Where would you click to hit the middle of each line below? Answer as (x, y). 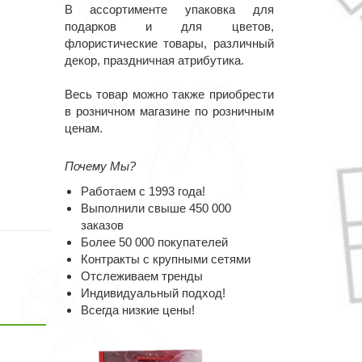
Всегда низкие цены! (137, 310)
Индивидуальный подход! (153, 293)
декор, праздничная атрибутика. (154, 61)
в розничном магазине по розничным (169, 112)
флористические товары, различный (169, 44)
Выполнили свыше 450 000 (156, 208)
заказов (102, 225)
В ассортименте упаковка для (169, 10)
